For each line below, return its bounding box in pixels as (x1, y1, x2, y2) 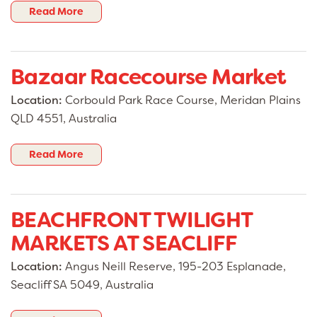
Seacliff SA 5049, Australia (11, 277, 154, 293)
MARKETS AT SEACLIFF (11, 229, 238, 258)
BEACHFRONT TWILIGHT (11, 206, 253, 235)
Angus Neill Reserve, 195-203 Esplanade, (62, 259, 286, 275)
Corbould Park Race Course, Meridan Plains (62, 93, 301, 108)
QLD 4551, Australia (11, 111, 117, 127)
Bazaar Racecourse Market (11, 63, 287, 92)
